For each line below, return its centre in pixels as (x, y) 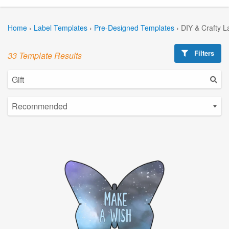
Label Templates (61, 27)
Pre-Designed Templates (134, 27)
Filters (203, 53)
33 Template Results (45, 55)
